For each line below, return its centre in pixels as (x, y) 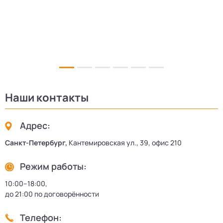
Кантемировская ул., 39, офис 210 (125, 143)
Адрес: (35, 126)
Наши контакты (47, 98)
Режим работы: (53, 167)
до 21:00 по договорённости (52, 194)
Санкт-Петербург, (36, 143)
